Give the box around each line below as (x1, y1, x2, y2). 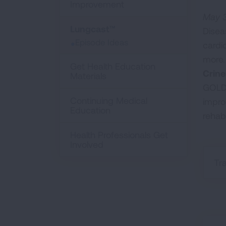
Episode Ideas (75, 37, 128, 47)
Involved (70, 139, 103, 150)
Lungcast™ (70, 23, 116, 34)
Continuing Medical (70, 95, 147, 106)
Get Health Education (70, 61, 155, 72)
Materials (70, 70, 106, 81)
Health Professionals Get (70, 129, 168, 140)
